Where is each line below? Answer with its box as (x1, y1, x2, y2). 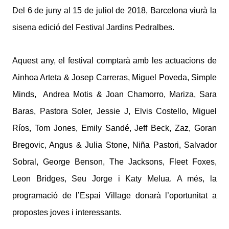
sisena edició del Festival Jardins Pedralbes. (12, 23, 174, 32)
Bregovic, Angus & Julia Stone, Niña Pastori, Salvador (12, 141, 217, 150)
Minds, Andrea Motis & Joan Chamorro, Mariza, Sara (12, 90, 217, 99)
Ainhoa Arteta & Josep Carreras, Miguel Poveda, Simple (12, 73, 217, 82)
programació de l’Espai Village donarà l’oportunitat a (12, 191, 217, 200)
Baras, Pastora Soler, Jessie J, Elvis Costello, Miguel (12, 107, 217, 116)
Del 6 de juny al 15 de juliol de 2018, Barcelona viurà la (12, 6, 217, 15)
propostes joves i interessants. (12, 208, 122, 217)
